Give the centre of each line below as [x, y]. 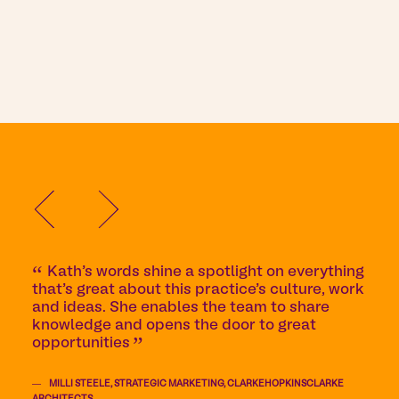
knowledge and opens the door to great [174, 326]
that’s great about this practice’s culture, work [198, 290]
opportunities [81, 343]
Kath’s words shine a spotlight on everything [206, 272]
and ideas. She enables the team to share [181, 308]
